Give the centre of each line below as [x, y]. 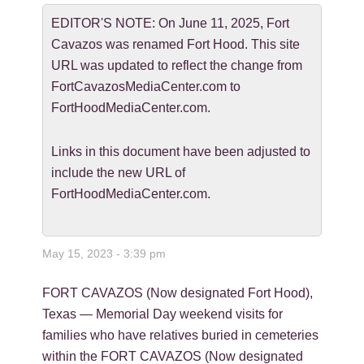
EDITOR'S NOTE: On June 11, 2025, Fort [171, 23]
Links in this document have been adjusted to [181, 151]
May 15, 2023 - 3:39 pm [104, 253]
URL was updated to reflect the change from [177, 65]
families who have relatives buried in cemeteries [181, 335]
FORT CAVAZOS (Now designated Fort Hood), [178, 292]
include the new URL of [119, 172]
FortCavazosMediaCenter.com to [146, 86]
